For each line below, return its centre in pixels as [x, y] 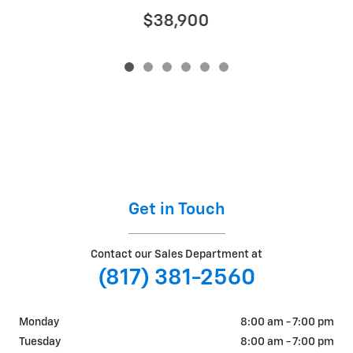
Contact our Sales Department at [176, 255]
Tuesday [40, 342]
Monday [39, 322]
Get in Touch [176, 210]
